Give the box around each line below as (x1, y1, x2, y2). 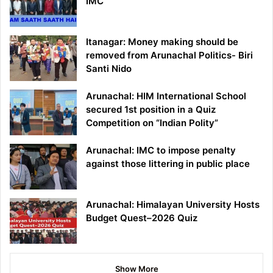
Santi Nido (86, 62, 132, 74)
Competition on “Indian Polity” (86, 116, 218, 129)
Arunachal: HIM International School (86, 90, 246, 102)
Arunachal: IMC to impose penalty (86, 144, 236, 156)
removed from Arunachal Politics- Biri (86, 49, 253, 61)
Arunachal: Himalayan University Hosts (86, 198, 260, 210)
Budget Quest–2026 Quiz (86, 211, 197, 224)
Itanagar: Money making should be (86, 35, 238, 48)
